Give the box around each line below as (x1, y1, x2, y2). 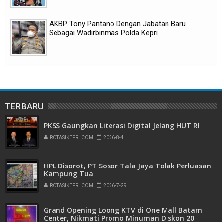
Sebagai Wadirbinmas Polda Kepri (49, 28, 158, 37)
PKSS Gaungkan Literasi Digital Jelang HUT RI (44, 120, 200, 130)
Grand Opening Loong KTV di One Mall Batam (44, 205, 202, 215)
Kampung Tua (44, 168, 93, 178)
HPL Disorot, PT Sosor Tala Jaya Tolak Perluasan (44, 161, 211, 170)
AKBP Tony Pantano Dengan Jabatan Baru (49, 19, 186, 28)
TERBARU (5, 100, 44, 111)
